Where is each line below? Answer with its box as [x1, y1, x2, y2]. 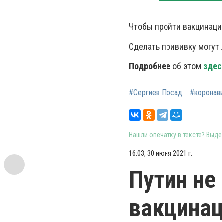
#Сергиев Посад [129, 88, 182, 97]
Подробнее [129, 61, 170, 71]
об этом [170, 61, 203, 71]
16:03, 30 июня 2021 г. [129, 149, 192, 158]
